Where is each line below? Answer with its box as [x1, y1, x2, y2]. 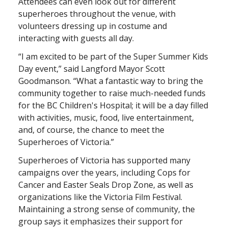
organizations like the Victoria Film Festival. [18, 191, 182, 203]
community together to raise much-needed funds [18, 88, 206, 99]
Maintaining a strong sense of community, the [18, 204, 195, 215]
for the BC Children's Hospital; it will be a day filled [18, 100, 208, 111]
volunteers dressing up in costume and [18, 20, 167, 32]
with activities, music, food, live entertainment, [18, 112, 194, 124]
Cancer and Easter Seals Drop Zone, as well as [18, 179, 193, 191]
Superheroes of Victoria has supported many [18, 155, 190, 166]
